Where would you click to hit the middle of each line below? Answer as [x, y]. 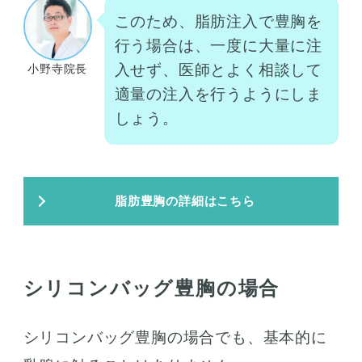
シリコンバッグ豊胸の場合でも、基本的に [175, 338]
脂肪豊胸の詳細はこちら [185, 200]
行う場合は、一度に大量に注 [219, 45]
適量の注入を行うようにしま [219, 94]
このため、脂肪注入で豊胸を [219, 21]
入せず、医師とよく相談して [219, 69]
